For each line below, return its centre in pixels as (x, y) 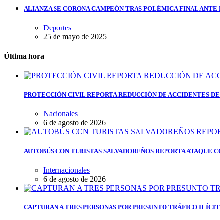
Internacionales (67, 170)
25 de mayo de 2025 (75, 37)
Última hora (24, 56)
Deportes (57, 28)
